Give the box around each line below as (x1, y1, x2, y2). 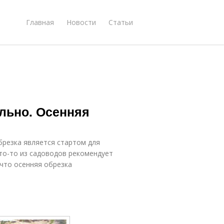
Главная (26, 17, 54, 27)
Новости (66, 17, 96, 27)
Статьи (108, 17, 133, 27)
